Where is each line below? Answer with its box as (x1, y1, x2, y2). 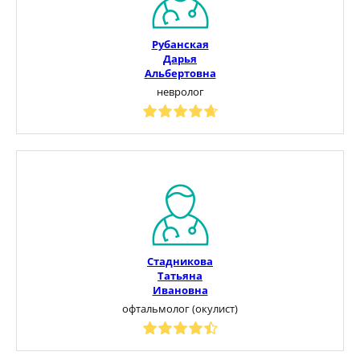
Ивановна (152, 282, 208, 297)
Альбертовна (144, 65, 216, 80)
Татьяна (157, 268, 202, 283)
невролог (156, 84, 204, 99)
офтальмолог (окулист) (122, 301, 238, 316)
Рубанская (151, 36, 209, 51)
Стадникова (147, 253, 213, 268)
